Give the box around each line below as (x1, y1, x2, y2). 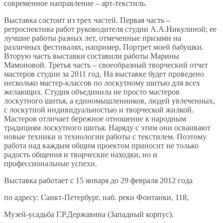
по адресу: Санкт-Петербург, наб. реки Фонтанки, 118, (4, 193, 189, 202)
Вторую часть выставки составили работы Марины (4, 51, 179, 60)
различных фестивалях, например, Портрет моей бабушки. (4, 42, 204, 51)
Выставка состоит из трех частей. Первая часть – (4, 15, 170, 24)
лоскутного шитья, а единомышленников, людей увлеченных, (4, 96, 215, 105)
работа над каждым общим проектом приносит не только (4, 141, 199, 150)
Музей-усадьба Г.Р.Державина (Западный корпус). (4, 210, 174, 219)
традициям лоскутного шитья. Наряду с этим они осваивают (4, 123, 211, 132)
